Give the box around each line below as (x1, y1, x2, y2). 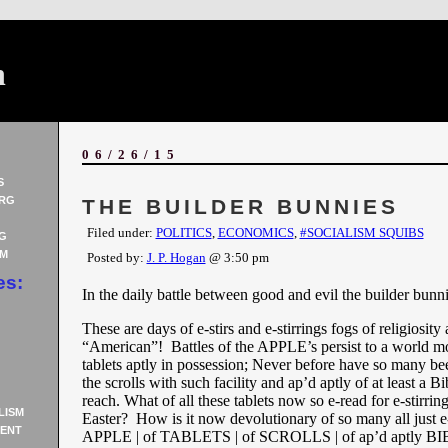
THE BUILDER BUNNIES (81, 195, 399, 219)
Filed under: (86, 225, 156, 240)
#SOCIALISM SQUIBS (299, 225, 424, 240)
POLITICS (155, 225, 212, 240)
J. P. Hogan (146, 250, 206, 265)
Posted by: (86, 250, 147, 265)
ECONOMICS (217, 225, 294, 240)
